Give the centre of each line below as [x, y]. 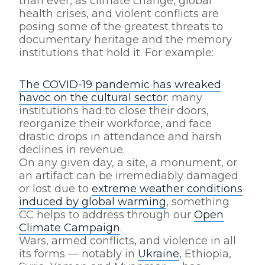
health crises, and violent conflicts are [119, 14]
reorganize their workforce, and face [115, 124]
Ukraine [159, 254]
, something [198, 202]
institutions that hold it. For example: [119, 53]
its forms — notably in [78, 254]
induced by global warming [93, 202]
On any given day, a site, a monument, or [128, 163]
